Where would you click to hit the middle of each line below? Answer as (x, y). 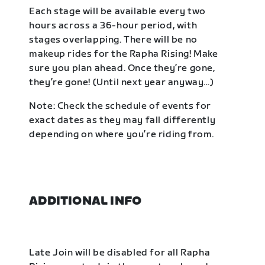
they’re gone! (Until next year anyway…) (122, 82)
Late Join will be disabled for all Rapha (120, 253)
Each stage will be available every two (118, 11)
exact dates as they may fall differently (122, 120)
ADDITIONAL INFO (85, 201)
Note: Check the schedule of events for (120, 106)
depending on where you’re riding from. (122, 134)
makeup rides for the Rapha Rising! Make (124, 54)
